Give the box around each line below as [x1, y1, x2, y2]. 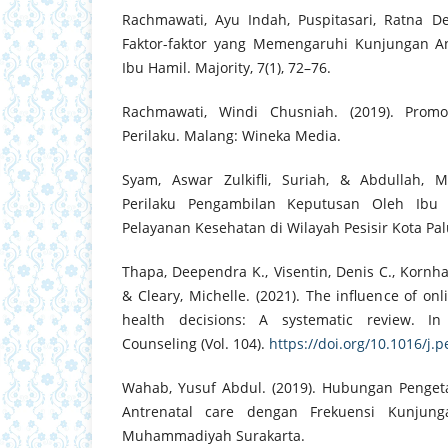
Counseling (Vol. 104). [122, 334, 269, 354]
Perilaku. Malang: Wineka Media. [122, 126, 341, 146]
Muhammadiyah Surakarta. [122, 426, 305, 446]
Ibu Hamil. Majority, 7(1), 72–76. [122, 58, 331, 78]
